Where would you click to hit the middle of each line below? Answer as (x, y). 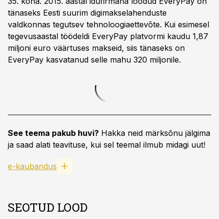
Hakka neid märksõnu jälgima (154, 133)
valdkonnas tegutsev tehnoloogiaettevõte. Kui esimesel (109, 24)
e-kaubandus (32, 166)
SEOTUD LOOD (48, 207)
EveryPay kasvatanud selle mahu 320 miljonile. (94, 60)
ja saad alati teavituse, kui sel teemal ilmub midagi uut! (107, 145)
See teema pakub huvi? (53, 133)
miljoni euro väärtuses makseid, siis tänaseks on (96, 48)
